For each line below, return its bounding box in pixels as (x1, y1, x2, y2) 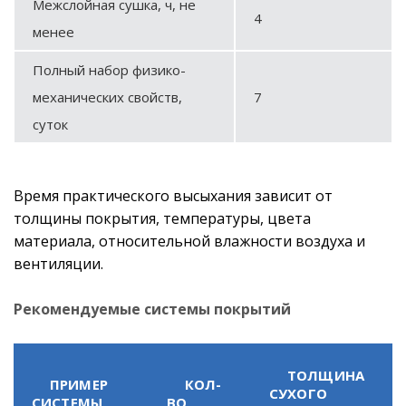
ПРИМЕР (50, 374, 108, 393)
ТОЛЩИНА (287, 365, 365, 384)
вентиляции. (14, 253, 103, 274)
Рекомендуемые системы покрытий (14, 298, 291, 319)
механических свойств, (33, 87, 182, 106)
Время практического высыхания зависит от (14, 185, 333, 206)
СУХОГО (269, 383, 327, 402)
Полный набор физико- (33, 60, 186, 79)
